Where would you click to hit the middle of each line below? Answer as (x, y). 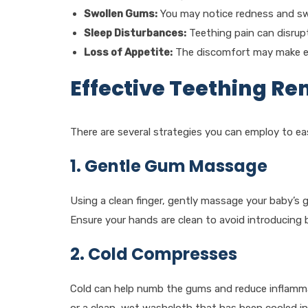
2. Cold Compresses (154, 254)
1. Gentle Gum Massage (169, 166)
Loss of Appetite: (128, 52)
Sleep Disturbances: (135, 33)
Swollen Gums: (121, 14)
